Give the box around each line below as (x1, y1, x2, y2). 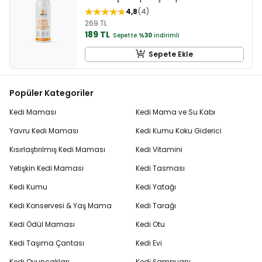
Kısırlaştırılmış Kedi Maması (9, 144, 105, 154)
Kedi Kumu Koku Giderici (136, 125, 222, 136)
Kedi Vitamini (136, 144, 182, 154)
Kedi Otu (136, 219, 165, 229)
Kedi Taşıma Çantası (9, 237, 84, 248)
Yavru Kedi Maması (9, 125, 78, 136)
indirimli (152, 32, 180, 40)
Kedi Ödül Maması (9, 219, 75, 229)
